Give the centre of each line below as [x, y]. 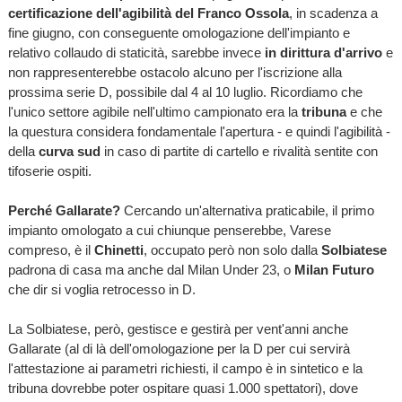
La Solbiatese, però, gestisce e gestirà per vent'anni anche [178, 328]
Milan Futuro [334, 269]
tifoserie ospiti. [49, 170]
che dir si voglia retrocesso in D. [103, 289]
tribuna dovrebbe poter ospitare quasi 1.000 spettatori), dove [183, 388]
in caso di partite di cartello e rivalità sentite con [239, 151]
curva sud [67, 151]
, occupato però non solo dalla [232, 249]
